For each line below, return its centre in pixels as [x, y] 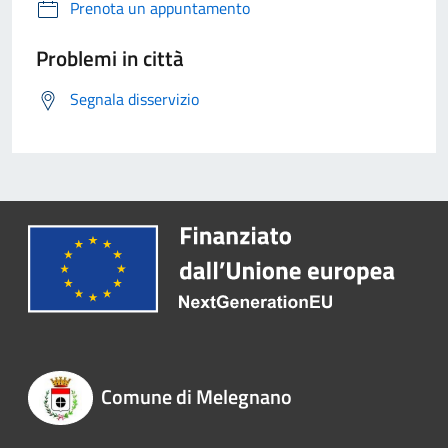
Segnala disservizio [134, 99]
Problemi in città [110, 58]
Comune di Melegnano [196, 397]
